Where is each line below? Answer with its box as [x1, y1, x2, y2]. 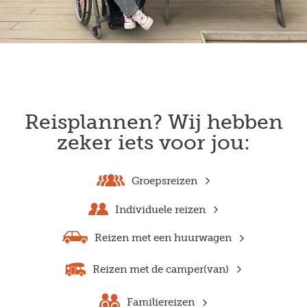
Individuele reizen [114, 203, 206, 216]
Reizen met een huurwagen [94, 232, 232, 245]
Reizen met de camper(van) [92, 262, 229, 275]
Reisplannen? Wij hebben [24, 110, 283, 135]
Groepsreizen [131, 175, 197, 188]
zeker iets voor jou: [57, 130, 250, 156]
